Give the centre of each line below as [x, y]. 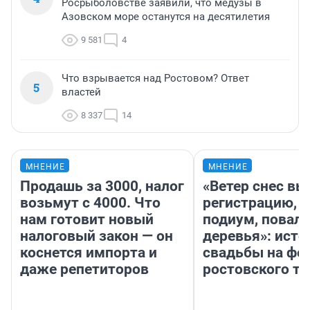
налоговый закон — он [97, 236]
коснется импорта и [89, 253]
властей [81, 92]
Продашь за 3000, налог [102, 186]
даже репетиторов [84, 269]
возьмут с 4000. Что [90, 203]
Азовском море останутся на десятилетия [166, 17]
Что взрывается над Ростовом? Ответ [155, 78]
